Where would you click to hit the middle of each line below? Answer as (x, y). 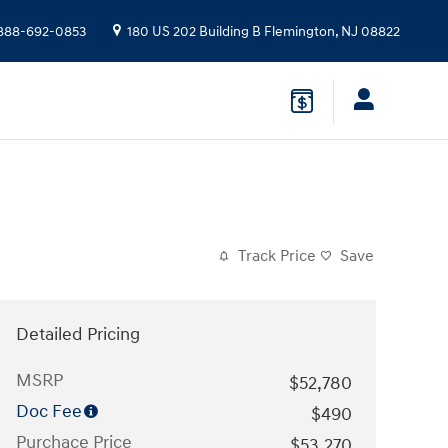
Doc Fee (49, 411)
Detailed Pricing (78, 334)
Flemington (299, 32)
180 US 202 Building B (194, 32)
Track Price (277, 256)
